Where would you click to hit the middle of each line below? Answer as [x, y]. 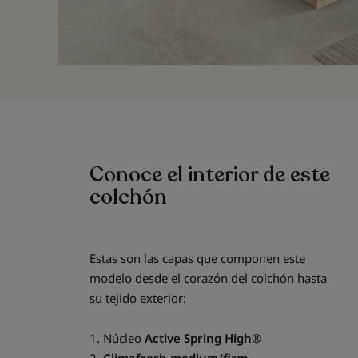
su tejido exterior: [138, 298]
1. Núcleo [117, 338]
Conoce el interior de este [210, 175]
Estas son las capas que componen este [197, 259]
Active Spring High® [203, 338]
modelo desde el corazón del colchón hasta [208, 278]
